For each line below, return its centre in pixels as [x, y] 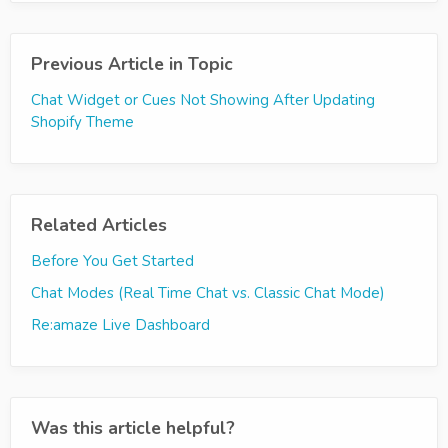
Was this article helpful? [133, 427]
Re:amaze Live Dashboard [120, 324]
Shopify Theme [82, 121]
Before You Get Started [112, 260]
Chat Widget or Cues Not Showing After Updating [203, 99]
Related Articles [99, 224]
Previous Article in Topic [132, 63]
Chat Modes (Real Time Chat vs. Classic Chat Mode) [208, 292]
